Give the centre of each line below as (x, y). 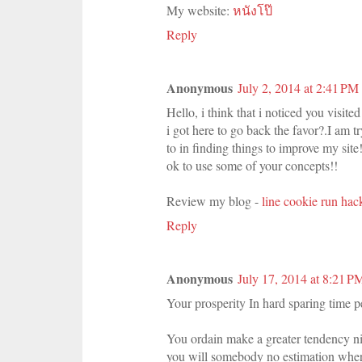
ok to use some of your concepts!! (252, 165)
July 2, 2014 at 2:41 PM (298, 87)
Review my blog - (214, 200)
